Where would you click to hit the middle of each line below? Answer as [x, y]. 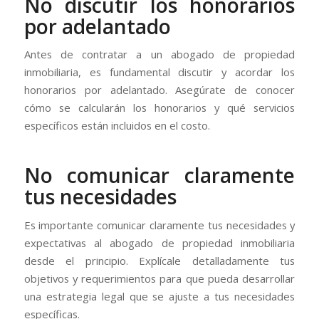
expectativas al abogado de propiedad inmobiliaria [159, 243]
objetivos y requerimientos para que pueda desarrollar [159, 279]
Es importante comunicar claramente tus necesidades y [159, 225]
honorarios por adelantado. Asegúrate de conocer [159, 90]
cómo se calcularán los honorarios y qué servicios [159, 108]
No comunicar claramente [159, 176]
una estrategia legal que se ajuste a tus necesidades [159, 297]
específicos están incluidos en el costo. [117, 126]
